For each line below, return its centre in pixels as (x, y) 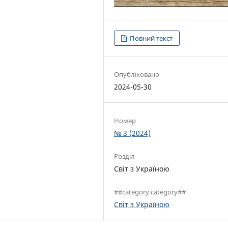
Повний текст (151, 38)
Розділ (124, 156)
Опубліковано (137, 75)
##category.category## (150, 192)
